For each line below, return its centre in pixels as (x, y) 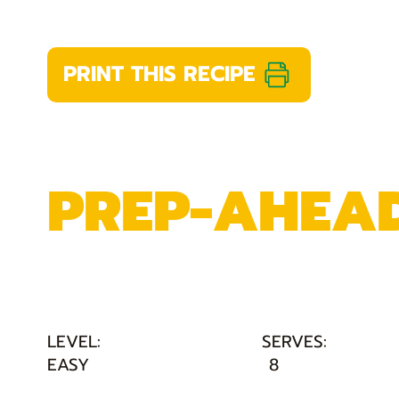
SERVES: (294, 342)
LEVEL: (73, 342)
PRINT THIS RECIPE (159, 74)
